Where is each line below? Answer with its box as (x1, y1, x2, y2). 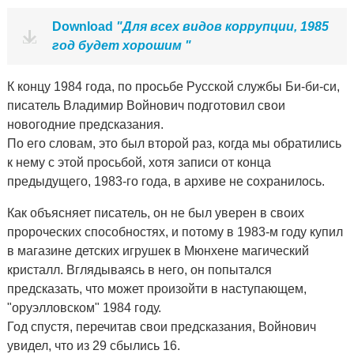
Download (51, 20, 116, 33)
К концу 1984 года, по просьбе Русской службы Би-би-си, (6, 80, 340, 93)
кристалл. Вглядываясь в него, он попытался (6, 263, 272, 277)
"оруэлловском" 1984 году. (6, 301, 161, 314)
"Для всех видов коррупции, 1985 (115, 20, 329, 33)
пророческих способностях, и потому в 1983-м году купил (6, 225, 343, 239)
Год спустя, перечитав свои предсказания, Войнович (6, 320, 316, 333)
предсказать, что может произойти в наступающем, (6, 282, 307, 296)
